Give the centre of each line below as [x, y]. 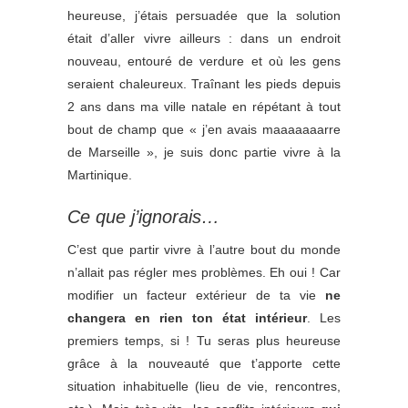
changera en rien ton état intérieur [187, 317]
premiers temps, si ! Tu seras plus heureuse [204, 340]
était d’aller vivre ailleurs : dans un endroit [204, 38]
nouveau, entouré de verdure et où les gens [204, 61]
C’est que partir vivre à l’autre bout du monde [204, 249]
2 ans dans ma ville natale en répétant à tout [204, 106]
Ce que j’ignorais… [143, 216]
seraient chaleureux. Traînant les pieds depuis [204, 83]
